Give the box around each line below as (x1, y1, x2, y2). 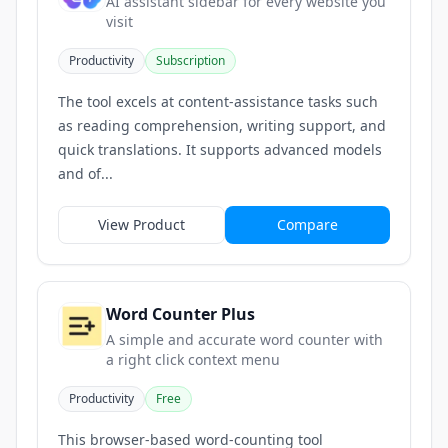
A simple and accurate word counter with (106, 330, 383, 350)
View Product (98, 215, 185, 235)
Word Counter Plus (106, 303, 255, 326)
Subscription (156, 52, 225, 70)
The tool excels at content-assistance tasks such (58, 92, 378, 112)
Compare (277, 215, 338, 235)
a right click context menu (106, 350, 280, 370)
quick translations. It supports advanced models (58, 140, 382, 160)
